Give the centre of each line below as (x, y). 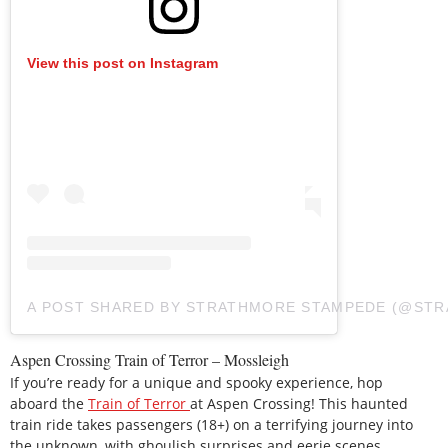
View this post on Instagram (122, 63)
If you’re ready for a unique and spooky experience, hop (196, 383)
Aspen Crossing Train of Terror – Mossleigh (149, 360)
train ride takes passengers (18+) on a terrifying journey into (211, 425)
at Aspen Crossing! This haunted (299, 404)
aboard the (49, 404)
